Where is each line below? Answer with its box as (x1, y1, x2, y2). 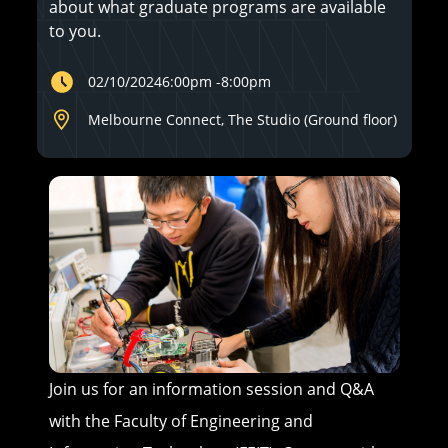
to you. (48, 20, 105, 42)
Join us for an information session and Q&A (48, 378, 374, 401)
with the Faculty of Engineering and (48, 410, 313, 433)
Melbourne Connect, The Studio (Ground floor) (87, 110, 397, 129)
